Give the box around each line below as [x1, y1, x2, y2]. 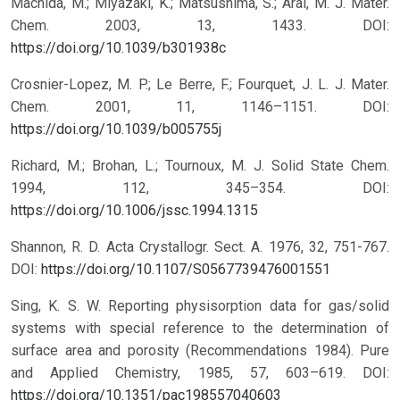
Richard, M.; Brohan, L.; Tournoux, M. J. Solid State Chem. [11, 157, 389, 175]
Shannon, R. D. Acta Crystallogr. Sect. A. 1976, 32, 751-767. [11, 238, 389, 256]
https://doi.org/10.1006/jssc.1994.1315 [11, 202, 258, 220]
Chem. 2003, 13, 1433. [11, 17, 362, 35]
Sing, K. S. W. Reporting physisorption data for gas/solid [11, 297, 389, 315]
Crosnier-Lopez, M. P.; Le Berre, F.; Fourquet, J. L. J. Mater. [11, 76, 389, 94]
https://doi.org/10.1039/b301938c [11, 39, 226, 57]
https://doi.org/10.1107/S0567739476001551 [41, 261, 330, 279]
